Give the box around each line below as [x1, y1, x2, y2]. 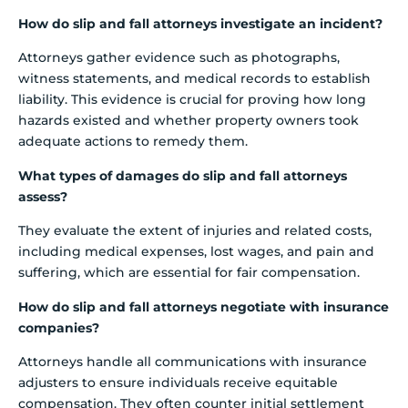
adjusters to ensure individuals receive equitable [18, 373, 338, 391]
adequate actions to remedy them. [18, 133, 248, 150]
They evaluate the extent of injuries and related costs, [18, 222, 372, 240]
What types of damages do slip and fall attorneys [18, 167, 347, 184]
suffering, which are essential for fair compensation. [18, 264, 360, 281]
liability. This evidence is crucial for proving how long [18, 91, 366, 108]
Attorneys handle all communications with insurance [18, 352, 367, 370]
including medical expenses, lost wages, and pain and [18, 243, 374, 260]
